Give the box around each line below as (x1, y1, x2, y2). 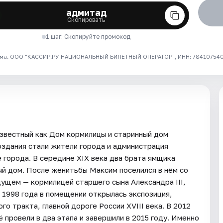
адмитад (66, 6, 107, 18)
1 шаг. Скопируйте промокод (46, 32, 131, 40)
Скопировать (67, 15, 106, 23)
